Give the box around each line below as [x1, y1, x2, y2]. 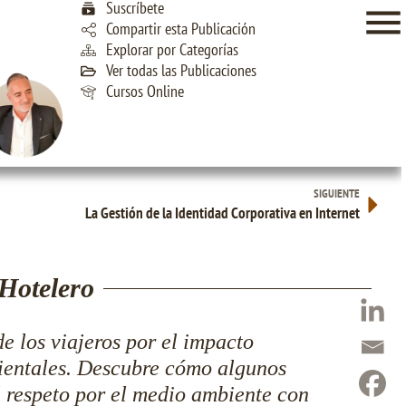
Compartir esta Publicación [106, 18, 256, 39]
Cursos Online [106, 81, 185, 101]
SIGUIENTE [314, 186, 360, 201]
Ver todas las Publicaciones [106, 60, 257, 81]
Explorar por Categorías [106, 39, 239, 60]
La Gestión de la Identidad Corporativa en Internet [85, 203, 360, 223]
